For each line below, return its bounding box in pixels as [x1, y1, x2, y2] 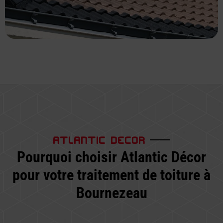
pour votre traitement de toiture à [12, 166, 211, 184]
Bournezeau [76, 184, 147, 202]
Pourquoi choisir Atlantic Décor [17, 148, 206, 166]
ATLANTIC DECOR [53, 130, 146, 146]
